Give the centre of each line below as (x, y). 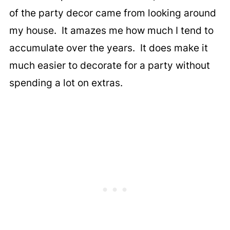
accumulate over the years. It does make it (108, 48)
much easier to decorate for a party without (109, 65)
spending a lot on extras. (66, 83)
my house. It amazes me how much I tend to (111, 30)
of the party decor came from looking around (112, 13)
